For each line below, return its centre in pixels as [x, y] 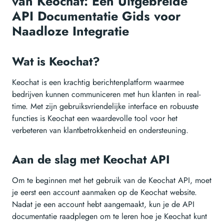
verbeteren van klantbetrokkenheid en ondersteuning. [100, 130]
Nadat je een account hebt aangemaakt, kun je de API [103, 204]
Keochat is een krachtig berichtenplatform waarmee [98, 82]
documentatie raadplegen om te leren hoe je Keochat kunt [109, 216]
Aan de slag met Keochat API [93, 160]
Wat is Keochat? [58, 62]
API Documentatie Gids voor [96, 16]
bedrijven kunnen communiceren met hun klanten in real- [106, 94]
